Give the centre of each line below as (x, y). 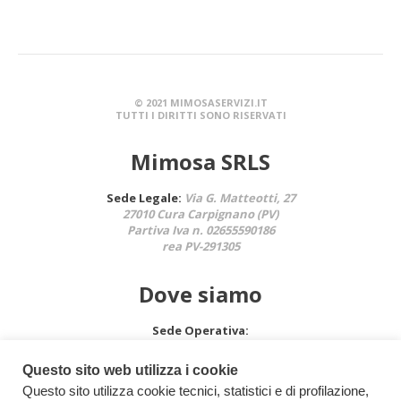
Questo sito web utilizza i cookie (130, 370)
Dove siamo (200, 294)
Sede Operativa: (200, 330)
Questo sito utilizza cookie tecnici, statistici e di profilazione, (196, 391)
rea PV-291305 (200, 246)
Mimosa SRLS (200, 161)
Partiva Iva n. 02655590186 (200, 230)
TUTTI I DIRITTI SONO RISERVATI (200, 115)
